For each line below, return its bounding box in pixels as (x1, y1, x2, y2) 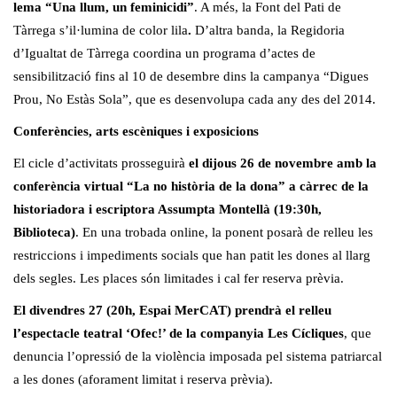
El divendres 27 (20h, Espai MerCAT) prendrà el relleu (13, 303, 331, 318)
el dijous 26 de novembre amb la (189, 156, 377, 171)
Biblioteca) (13, 225, 75, 240)
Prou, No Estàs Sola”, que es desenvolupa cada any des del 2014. (13, 92, 376, 107)
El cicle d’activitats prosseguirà (13, 156, 189, 171)
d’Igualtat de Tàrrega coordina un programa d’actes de (13, 46, 315, 61)
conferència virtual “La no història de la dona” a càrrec (13, 179, 341, 194)
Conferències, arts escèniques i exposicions (13, 124, 259, 139)
